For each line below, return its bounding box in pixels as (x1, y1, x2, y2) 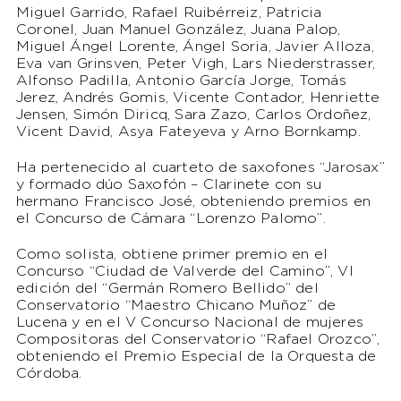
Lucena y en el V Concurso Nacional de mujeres (15, 316, 363, 330)
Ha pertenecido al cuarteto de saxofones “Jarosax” (15, 161, 385, 175)
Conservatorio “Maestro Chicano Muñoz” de (15, 299, 336, 313)
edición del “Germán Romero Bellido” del (15, 282, 319, 296)
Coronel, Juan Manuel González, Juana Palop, (15, 23, 341, 38)
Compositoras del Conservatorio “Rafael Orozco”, (15, 333, 380, 347)
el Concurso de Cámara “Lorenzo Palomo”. (15, 212, 326, 226)
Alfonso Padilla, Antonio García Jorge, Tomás (15, 74, 346, 89)
